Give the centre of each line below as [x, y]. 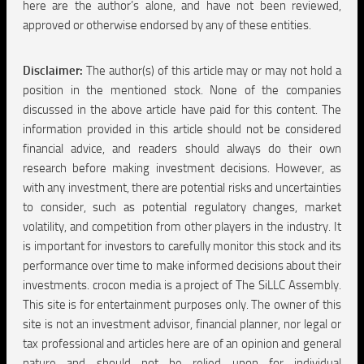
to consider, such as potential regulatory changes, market [182, 207]
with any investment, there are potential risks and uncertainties [182, 187]
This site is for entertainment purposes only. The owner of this [182, 304]
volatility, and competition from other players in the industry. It [182, 226]
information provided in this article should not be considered [182, 129]
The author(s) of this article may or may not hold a [212, 70]
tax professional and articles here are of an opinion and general [182, 343]
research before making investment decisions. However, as [182, 168]
